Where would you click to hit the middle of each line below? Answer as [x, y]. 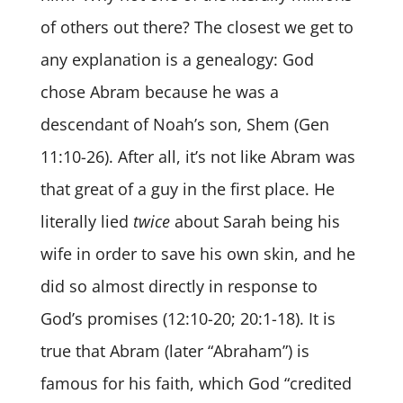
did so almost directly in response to [179, 286]
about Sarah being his [255, 221]
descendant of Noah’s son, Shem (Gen [184, 124]
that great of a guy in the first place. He [187, 188]
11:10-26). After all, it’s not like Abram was [197, 156]
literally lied [86, 221]
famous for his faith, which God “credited [196, 383]
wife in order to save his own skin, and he [197, 253]
